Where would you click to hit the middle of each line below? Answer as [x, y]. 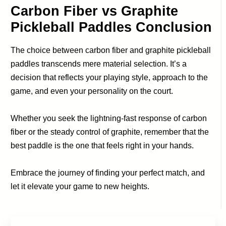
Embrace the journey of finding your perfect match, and [108, 173]
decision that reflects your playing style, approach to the [109, 77]
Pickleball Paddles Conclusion [111, 27]
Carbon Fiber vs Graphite [95, 11]
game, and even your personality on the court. [92, 91]
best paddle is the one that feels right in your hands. [102, 145]
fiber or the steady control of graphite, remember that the [110, 132]
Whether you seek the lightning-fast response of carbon [109, 118]
